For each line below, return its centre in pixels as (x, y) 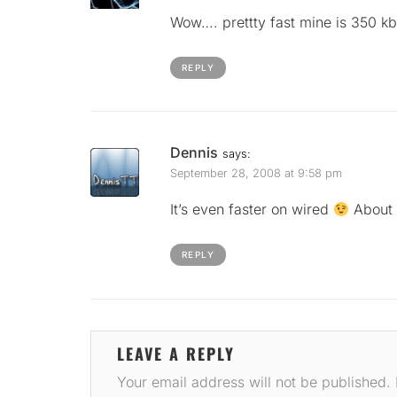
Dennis (194, 152)
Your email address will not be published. (253, 382)
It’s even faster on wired (252, 210)
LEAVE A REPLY (175, 354)
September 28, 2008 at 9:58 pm (256, 173)
